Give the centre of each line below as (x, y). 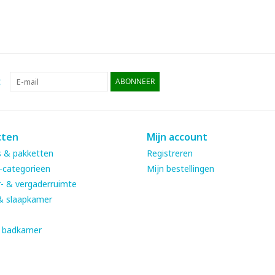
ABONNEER (135, 82)
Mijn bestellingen (180, 169)
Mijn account (177, 137)
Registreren (170, 153)
